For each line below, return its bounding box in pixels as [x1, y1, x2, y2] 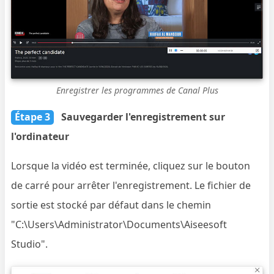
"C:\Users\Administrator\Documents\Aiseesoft [11, 218, 228, 232]
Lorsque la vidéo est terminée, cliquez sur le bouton [11, 159, 251, 173]
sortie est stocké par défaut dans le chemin [11, 198, 212, 212]
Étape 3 [15, 110, 51, 124]
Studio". [11, 237, 48, 251]
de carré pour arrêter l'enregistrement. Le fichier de [11, 179, 251, 193]
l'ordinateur [11, 130, 70, 144]
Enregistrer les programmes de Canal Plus [56, 84, 218, 97]
